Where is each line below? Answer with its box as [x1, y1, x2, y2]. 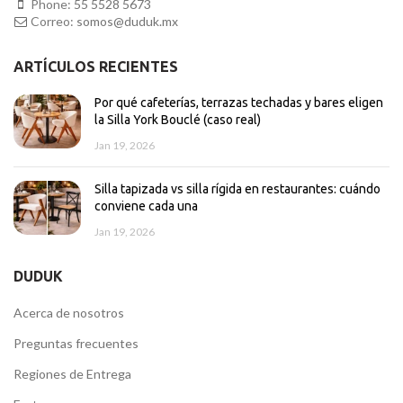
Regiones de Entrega [13, 366, 131, 381]
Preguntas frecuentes [13, 336, 139, 351]
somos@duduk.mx [76, 13, 178, 29]
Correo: [31, 13, 76, 29]
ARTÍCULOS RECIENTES [13, 58, 178, 75]
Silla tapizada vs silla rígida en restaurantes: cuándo [94, 182, 381, 196]
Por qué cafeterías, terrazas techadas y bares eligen [94, 95, 383, 110]
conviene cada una [94, 199, 198, 213]
